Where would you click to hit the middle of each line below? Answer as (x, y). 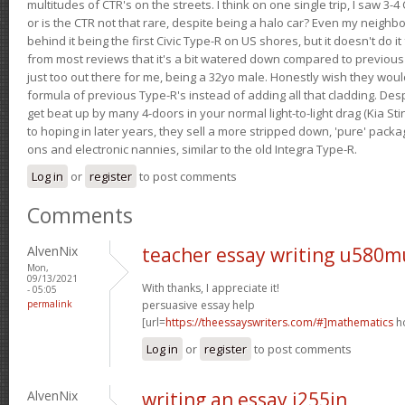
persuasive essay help (198, 305)
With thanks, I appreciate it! (211, 287)
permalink (50, 303)
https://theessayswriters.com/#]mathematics (279, 322)
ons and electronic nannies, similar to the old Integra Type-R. (192, 149)
